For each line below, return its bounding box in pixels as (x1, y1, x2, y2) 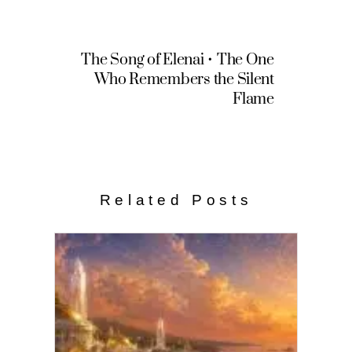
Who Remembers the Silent (94, 69, 274, 90)
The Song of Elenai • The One (81, 49, 274, 70)
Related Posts (99, 191, 253, 208)
